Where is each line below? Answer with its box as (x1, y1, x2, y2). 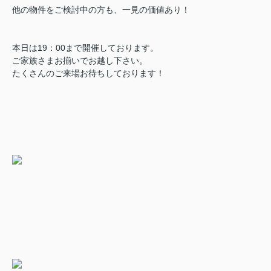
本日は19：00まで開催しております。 (12, 43, 158, 53)
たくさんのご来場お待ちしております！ (12, 68, 165, 78)
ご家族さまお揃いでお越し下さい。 (12, 56, 148, 65)
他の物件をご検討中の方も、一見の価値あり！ (12, 5, 190, 15)
